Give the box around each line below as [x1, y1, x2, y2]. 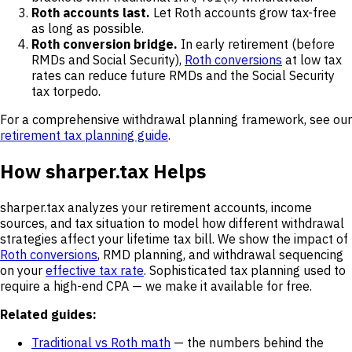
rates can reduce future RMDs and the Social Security [31, 67, 335, 83]
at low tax [282, 51, 342, 68]
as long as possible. [31, 20, 144, 36]
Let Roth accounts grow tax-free [150, 4, 336, 20]
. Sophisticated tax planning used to [144, 262, 346, 278]
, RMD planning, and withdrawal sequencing [97, 246, 343, 262]
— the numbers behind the [170, 334, 324, 350]
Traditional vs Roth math [31, 334, 170, 350]
